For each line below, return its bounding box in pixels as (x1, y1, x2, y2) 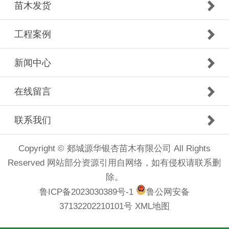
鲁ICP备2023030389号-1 (39, 187, 133, 197)
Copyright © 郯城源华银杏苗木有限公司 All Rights (18, 144, 211, 154)
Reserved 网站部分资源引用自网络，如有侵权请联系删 (8, 158, 221, 168)
